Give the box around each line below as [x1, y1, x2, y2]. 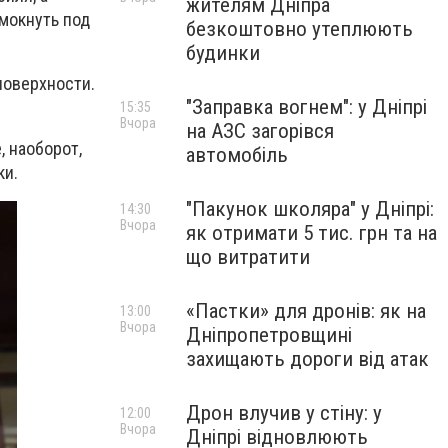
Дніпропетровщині [186, 323, 352, 347]
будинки [186, 41, 260, 65]
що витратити [186, 245, 310, 269]
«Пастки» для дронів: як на [186, 299, 426, 323]
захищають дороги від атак [186, 347, 429, 371]
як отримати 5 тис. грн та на [186, 221, 437, 245]
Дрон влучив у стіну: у [186, 401, 382, 425]
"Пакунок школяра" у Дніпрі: [186, 197, 434, 221]
